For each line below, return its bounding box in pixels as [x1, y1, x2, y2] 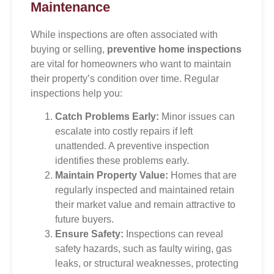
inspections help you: [31, 87, 122, 98]
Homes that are [168, 170, 237, 181]
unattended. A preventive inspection [55, 141, 209, 152]
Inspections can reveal [124, 229, 223, 240]
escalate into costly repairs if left [55, 126, 193, 137]
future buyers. [55, 214, 114, 225]
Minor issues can [159, 111, 235, 122]
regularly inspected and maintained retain [55, 185, 234, 196]
